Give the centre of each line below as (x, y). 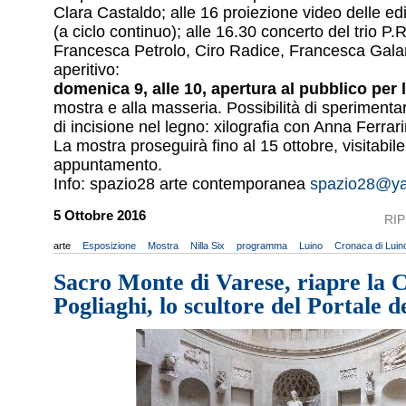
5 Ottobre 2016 (100, 216)
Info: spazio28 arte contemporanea (182, 184)
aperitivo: (87, 69)
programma (262, 246)
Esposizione (109, 246)
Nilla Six (208, 246)
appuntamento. (108, 164)
